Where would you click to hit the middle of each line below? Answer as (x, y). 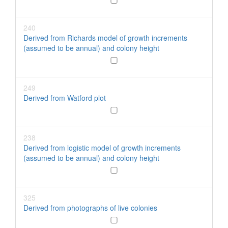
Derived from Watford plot (65, 98)
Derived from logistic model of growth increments (102, 148)
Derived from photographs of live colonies (90, 208)
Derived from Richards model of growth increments (105, 38)
